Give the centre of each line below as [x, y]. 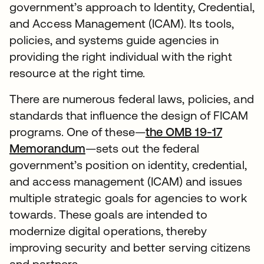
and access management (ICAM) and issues [126, 181]
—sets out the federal [142, 148]
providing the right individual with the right [121, 56]
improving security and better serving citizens [130, 247]
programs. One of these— [77, 132]
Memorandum [47, 148]
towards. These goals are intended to [108, 214]
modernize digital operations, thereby [108, 231]
